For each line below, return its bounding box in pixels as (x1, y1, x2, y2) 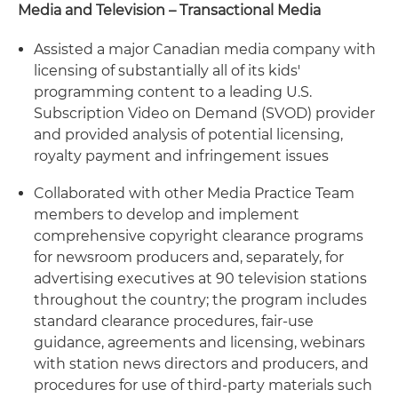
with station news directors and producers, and (34, 355, 369, 372)
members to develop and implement (34, 206, 299, 223)
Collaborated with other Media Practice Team (34, 185, 354, 202)
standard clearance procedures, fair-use (34, 313, 314, 330)
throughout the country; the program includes (34, 291, 367, 308)
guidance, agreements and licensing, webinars (34, 334, 365, 351)
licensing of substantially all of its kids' (34, 62, 300, 79)
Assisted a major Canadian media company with (34, 41, 376, 58)
